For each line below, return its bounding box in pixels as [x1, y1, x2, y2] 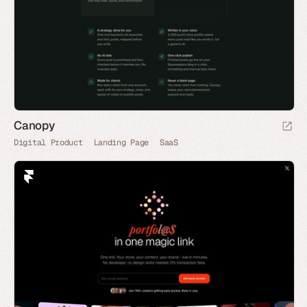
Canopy [14, 117, 55, 133]
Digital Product [14, 136, 83, 148]
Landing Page [93, 136, 149, 148]
